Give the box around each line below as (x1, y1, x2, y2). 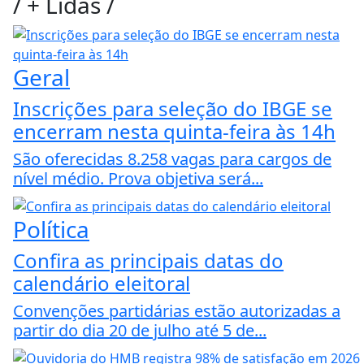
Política (13, 213, 89, 245)
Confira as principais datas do (13, 246, 284, 274)
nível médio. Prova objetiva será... (13, 167, 263, 190)
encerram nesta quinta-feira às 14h (13, 118, 336, 145)
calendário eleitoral (13, 269, 190, 297)
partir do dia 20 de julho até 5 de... (13, 318, 266, 341)
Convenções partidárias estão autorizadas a (13, 299, 340, 322)
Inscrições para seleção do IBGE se (13, 95, 332, 123)
